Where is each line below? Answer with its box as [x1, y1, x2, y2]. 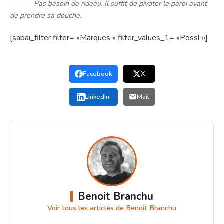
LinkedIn [85, 92, 109, 102]
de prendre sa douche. [10, 10, 81, 21]
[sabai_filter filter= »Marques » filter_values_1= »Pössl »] [10, 32, 208, 44]
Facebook [82, 69, 112, 79]
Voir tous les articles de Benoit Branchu [47, 203, 176, 213]
